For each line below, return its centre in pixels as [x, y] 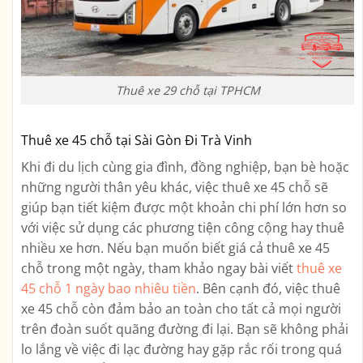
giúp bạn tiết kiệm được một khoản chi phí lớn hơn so [184, 207]
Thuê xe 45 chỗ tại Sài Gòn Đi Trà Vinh [137, 140]
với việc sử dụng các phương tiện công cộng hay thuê [183, 227]
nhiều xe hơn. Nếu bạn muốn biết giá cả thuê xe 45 [175, 248]
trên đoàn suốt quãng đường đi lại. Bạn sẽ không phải [185, 329]
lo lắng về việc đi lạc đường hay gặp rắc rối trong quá [181, 349]
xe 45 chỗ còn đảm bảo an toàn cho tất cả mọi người [181, 308]
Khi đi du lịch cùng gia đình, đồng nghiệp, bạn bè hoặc [185, 167]
